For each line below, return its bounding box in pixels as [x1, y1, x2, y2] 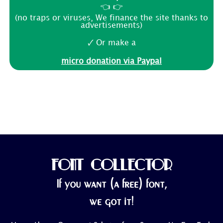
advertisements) [81, 22, 142, 30]
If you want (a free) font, [56, 178, 167, 191]
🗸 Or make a [87, 39, 136, 47]
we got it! [89, 195, 134, 208]
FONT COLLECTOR [51, 156, 172, 174]
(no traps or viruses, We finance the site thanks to [15, 14, 208, 22]
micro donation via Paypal [61, 58, 162, 66]
